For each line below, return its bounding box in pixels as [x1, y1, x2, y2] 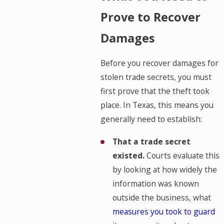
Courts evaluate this [144, 150, 219, 161]
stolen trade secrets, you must [100, 71, 212, 83]
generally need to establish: [100, 113, 202, 125]
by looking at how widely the [112, 164, 217, 175]
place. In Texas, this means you [100, 99, 214, 111]
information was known [112, 178, 199, 189]
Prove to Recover [100, 8, 201, 25]
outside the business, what [112, 192, 211, 203]
